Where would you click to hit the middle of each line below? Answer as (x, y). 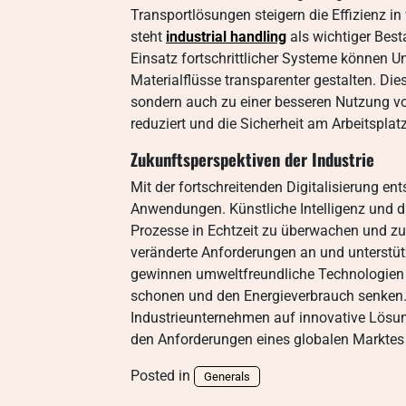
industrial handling (226, 37)
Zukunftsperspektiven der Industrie (252, 159)
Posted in (162, 376)
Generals (227, 377)
